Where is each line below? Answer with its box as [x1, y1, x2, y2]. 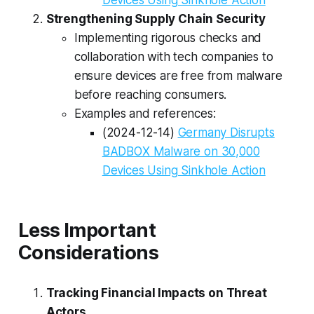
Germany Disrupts [177, 125, 275, 139]
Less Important [18, 218, 156, 242]
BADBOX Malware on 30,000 [102, 144, 260, 158]
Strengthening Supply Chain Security [46, 11, 266, 26]
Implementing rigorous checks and [74, 30, 262, 45]
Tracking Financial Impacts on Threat [46, 285, 267, 300]
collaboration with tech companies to [74, 49, 273, 64]
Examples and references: [74, 106, 216, 121]
